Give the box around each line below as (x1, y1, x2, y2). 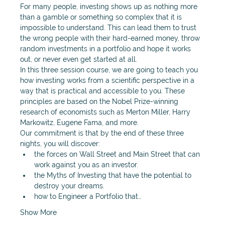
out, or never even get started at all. (20, 55, 139, 64)
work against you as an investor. (34, 161, 138, 169)
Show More (20, 208, 57, 217)
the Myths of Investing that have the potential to (34, 171, 193, 180)
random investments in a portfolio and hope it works (20, 45, 193, 53)
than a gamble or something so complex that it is (20, 13, 184, 22)
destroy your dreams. (34, 182, 106, 190)
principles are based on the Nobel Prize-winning (20, 97, 180, 106)
